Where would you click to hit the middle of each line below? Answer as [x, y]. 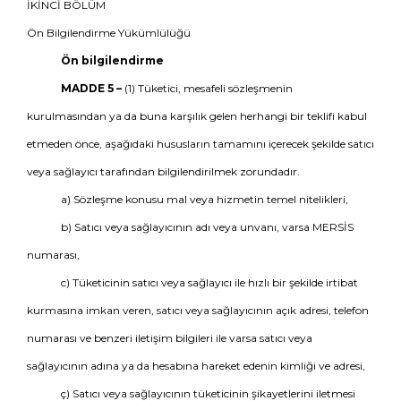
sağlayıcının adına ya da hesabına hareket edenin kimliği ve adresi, [196, 366]
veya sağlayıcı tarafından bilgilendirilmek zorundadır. [163, 171]
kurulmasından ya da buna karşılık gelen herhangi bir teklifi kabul [197, 116]
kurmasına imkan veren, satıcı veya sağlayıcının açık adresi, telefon [198, 310]
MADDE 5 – [91, 88]
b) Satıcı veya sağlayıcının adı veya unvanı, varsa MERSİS [207, 227]
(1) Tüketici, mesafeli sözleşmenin [207, 88]
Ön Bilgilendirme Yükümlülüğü [109, 33]
